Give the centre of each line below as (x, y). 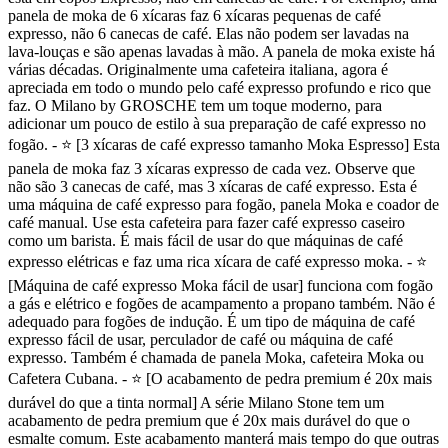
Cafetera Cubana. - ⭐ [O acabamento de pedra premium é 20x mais (220, 379)
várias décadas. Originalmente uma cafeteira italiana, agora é (198, 70)
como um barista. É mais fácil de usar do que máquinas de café (205, 241)
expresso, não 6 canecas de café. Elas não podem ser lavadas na (208, 34)
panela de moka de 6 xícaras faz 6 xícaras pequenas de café (194, 16)
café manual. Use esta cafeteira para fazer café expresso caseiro (206, 223)
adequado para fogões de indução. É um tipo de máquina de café (211, 322)
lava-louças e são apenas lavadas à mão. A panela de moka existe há (221, 52)
